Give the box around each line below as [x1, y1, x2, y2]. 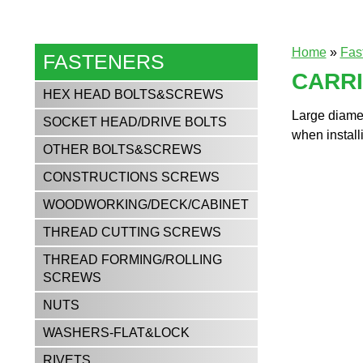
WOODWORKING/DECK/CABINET [43, 198, 250, 211]
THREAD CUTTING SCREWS [43, 225, 222, 239]
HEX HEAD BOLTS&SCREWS [43, 88, 224, 101]
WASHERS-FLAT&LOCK [43, 326, 190, 340]
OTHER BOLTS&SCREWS [43, 143, 203, 156]
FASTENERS [43, 50, 165, 73]
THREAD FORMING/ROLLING [43, 253, 223, 267]
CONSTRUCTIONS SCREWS [43, 170, 220, 184]
